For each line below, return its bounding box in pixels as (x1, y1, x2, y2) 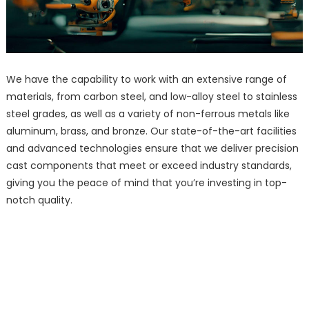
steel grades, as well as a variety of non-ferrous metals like (6, 106, 290, 121)
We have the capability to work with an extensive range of (6, 72, 287, 86)
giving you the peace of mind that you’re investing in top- (6, 175, 287, 190)
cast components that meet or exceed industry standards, (6, 158, 292, 172)
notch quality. (6, 192, 72, 207)
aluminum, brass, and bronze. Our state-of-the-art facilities (6, 123, 297, 138)
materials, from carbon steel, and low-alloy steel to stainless (6, 89, 297, 103)
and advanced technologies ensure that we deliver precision (6, 141, 299, 155)
